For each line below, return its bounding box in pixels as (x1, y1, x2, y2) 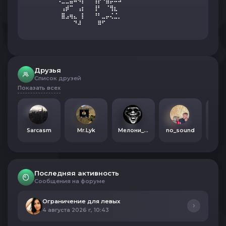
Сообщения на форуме (34, 178, 105, 185)
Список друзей (34, 75, 81, 82)
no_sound (165, 127, 195, 134)
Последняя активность (34, 169, 119, 177)
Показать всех (18, 84, 61, 91)
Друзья (34, 66, 61, 74)
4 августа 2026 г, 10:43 (42, 207, 109, 213)
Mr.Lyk (77, 127, 95, 134)
